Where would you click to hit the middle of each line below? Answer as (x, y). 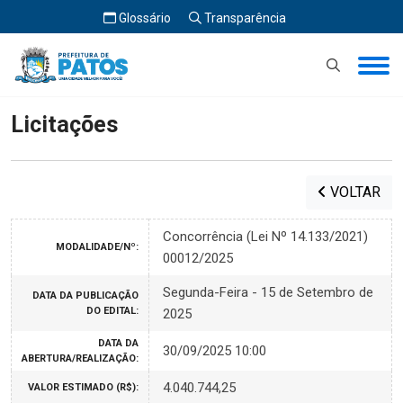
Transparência (243, 18)
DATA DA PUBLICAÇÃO (85, 296)
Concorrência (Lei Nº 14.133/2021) (265, 237)
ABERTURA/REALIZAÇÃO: (80, 358)
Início (27, 58)
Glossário (143, 18)
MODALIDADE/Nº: (97, 247)
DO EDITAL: (112, 311)
